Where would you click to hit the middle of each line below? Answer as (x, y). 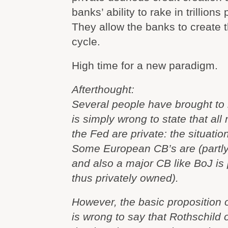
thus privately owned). (125, 178)
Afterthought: (103, 89)
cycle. (86, 41)
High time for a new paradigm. (145, 65)
